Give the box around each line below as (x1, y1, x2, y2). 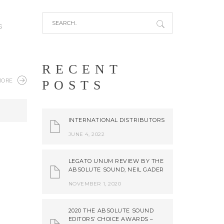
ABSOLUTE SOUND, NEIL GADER (68, 166, 164, 173)
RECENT (41, 62, 122, 76)
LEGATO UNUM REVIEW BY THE (68, 157, 164, 164)
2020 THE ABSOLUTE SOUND (68, 207, 154, 214)
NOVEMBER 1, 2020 (68, 180, 121, 187)
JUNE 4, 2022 (68, 131, 105, 137)
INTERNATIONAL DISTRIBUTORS (68, 116, 165, 123)
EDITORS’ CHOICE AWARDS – (68, 215, 153, 222)
